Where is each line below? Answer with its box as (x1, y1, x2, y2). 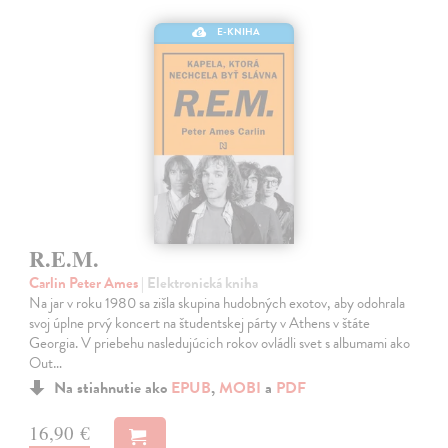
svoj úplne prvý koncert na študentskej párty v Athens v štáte (29, 312, 371, 335)
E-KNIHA (217, 24, 261, 40)
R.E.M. (29, 242, 100, 276)
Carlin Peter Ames (29, 272, 142, 295)
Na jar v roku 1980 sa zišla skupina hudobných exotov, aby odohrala (29, 292, 406, 315)
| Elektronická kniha (141, 272, 259, 295)
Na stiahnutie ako (54, 376, 172, 401)
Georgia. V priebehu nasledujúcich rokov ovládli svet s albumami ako (29, 332, 411, 355)
